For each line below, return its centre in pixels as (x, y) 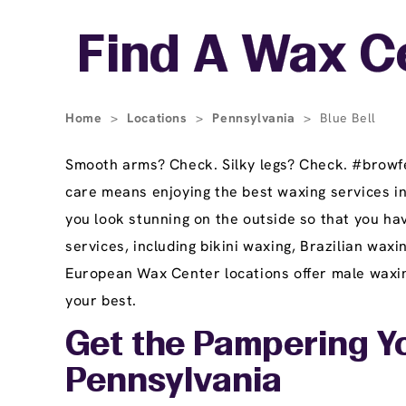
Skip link (96, 33)
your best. (101, 300)
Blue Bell (348, 118)
